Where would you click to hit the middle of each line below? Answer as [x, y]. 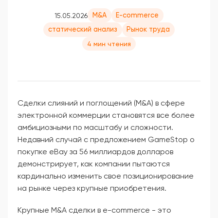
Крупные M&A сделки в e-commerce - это [94, 210]
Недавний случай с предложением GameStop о [106, 139]
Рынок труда [148, 30]
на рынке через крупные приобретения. [92, 188]
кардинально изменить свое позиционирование [106, 176]
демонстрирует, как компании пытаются [94, 163]
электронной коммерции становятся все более [106, 115]
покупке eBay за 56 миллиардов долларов [95, 151]
